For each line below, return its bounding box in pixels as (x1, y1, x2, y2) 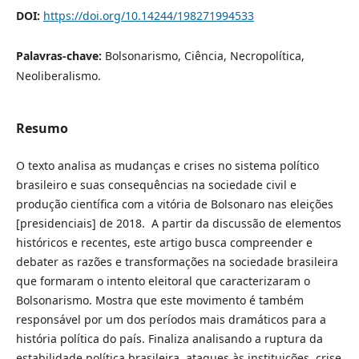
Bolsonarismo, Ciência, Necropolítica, (104, 48, 305, 64)
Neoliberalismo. (15, 68, 101, 84)
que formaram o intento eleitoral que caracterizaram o (15, 273, 310, 289)
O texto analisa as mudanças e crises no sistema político (15, 158, 319, 174)
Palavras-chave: (15, 48, 105, 64)
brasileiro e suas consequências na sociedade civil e (15, 177, 296, 193)
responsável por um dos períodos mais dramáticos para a (15, 312, 326, 328)
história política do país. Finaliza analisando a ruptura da (15, 331, 323, 347)
